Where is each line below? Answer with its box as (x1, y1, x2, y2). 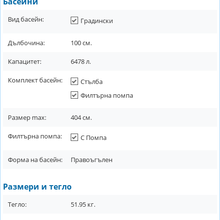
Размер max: (8, 113, 46, 122)
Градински (81, 16, 113, 25)
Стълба (81, 77, 103, 86)
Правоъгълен (71, 155, 112, 164)
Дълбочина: (8, 38, 45, 47)
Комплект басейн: (8, 76, 62, 84)
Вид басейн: (8, 15, 44, 24)
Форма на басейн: (8, 155, 62, 164)
